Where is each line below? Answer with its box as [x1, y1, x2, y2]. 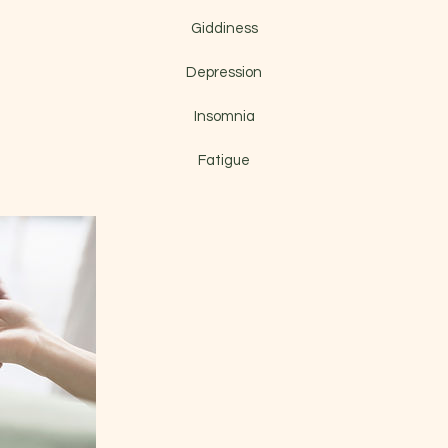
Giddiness [190, 20, 258, 36]
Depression [186, 64, 262, 80]
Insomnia [193, 108, 255, 124]
